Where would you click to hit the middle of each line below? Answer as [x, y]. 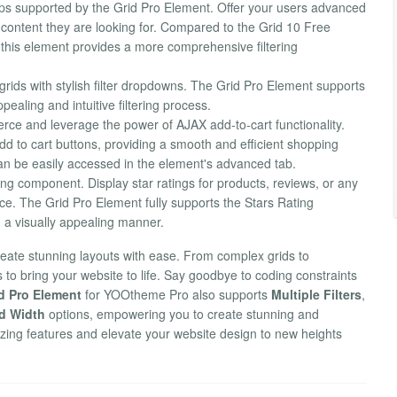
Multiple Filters [316, 295]
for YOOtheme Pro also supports [176, 295]
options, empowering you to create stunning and [182, 314]
